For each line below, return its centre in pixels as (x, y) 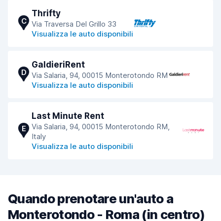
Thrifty (46, 13)
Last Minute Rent (68, 116)
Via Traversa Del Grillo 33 (74, 24)
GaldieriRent (58, 65)
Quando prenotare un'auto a (91, 199)
